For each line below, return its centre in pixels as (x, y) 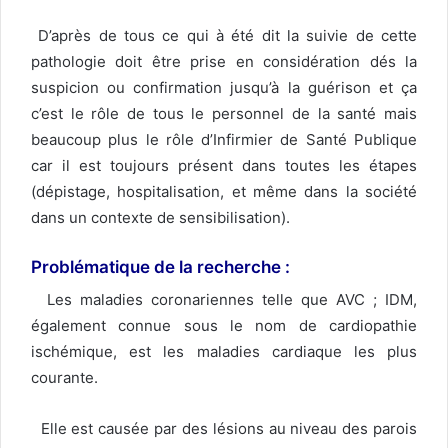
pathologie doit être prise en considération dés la (224, 62)
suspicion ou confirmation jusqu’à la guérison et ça (224, 88)
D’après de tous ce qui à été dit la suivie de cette (224, 36)
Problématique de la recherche (156, 267)
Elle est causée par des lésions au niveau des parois (224, 428)
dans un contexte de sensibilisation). (160, 218)
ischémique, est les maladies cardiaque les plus (224, 351)
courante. (64, 377)
